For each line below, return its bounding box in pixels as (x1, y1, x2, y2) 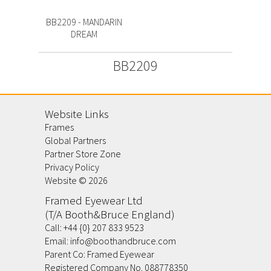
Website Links (45, 107, 109, 121)
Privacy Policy (45, 161, 99, 173)
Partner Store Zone (45, 148, 121, 160)
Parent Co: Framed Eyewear (45, 248, 154, 260)
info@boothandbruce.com (70, 235, 176, 247)
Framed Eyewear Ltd (45, 194, 143, 207)
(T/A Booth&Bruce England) (45, 207, 175, 221)
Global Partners (45, 134, 106, 146)
